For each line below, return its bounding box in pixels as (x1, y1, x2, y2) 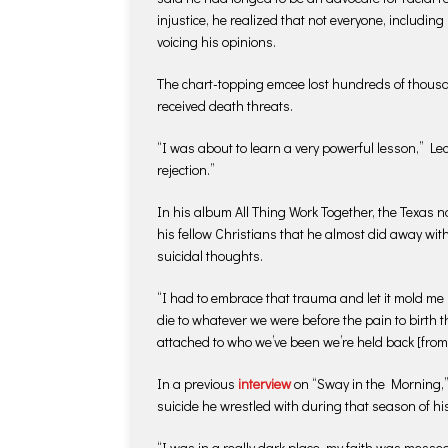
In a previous (157, 373, 238, 393)
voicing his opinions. (157, 31, 276, 51)
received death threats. (157, 95, 293, 115)
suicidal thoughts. (157, 245, 263, 265)
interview (238, 373, 291, 393)
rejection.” (157, 159, 215, 179)
